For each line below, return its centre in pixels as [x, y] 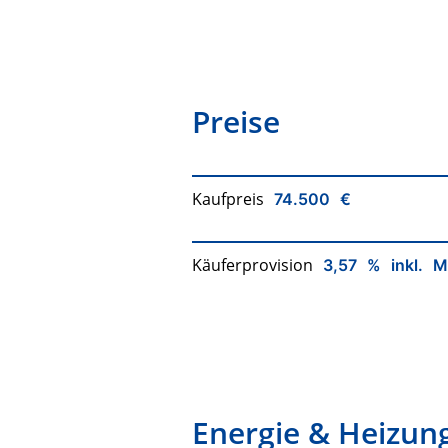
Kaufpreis [228, 199]
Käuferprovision [252, 265]
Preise [236, 122]
